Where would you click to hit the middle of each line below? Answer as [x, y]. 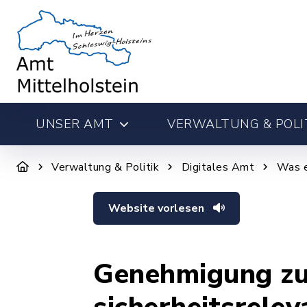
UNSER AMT [75, 124]
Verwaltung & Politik [105, 167]
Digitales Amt [218, 167]
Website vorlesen [158, 208]
